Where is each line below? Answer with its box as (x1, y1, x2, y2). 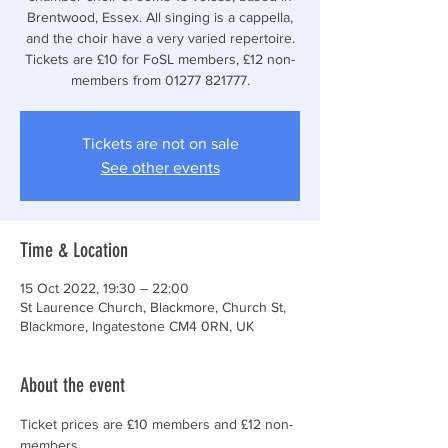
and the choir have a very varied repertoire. (25, 30, 295, 46)
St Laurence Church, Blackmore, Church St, (20, 299, 286, 315)
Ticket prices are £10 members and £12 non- (20, 416, 293, 432)
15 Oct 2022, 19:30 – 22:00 (20, 280, 189, 296)
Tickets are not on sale (81, 135, 239, 152)
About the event (20, 373, 125, 397)
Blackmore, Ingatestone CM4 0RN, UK (20, 318, 254, 334)
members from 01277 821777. (70, 72, 250, 88)
